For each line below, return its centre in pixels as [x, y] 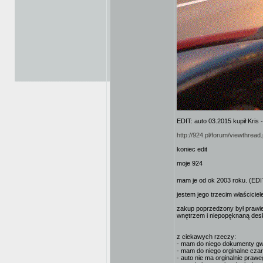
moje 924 [190, 163]
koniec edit [192, 149]
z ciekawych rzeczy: [206, 237]
